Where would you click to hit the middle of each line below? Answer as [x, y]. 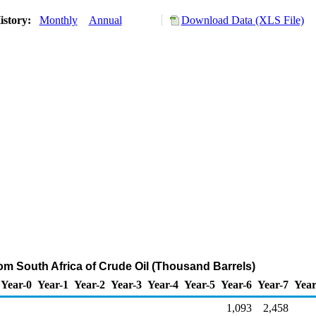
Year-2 [90, 285]
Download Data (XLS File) [242, 20]
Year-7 [273, 285]
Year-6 [236, 285]
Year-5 [200, 285]
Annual [105, 20]
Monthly [58, 20]
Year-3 [126, 285]
